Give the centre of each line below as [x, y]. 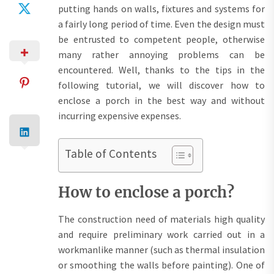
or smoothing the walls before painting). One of [161, 265]
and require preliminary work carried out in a [161, 234]
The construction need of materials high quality [161, 219]
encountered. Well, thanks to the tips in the [161, 69]
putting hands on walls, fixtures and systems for [161, 8]
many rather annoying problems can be [161, 54]
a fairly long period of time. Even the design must [161, 24]
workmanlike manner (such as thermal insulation [161, 249]
